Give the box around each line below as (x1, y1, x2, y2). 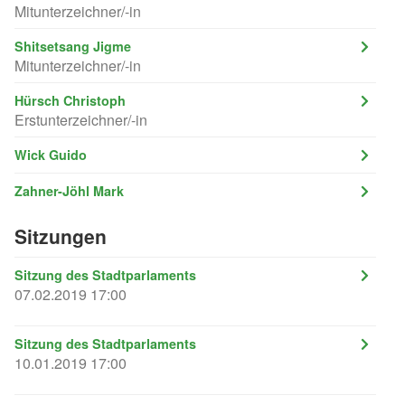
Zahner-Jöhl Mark (14, 181, 124, 200)
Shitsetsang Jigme (14, 36, 131, 55)
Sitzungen (14, 221, 107, 250)
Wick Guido (14, 145, 87, 164)
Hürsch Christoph (14, 90, 126, 109)
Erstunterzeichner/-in (14, 108, 147, 130)
